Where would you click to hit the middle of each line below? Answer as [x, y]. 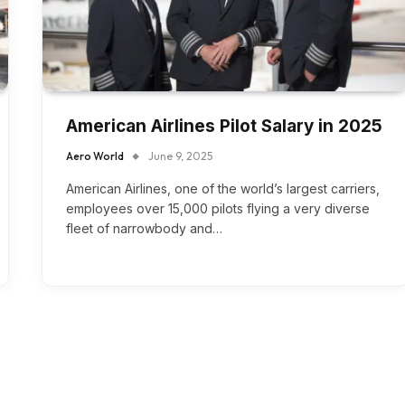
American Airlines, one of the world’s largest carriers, [223, 189]
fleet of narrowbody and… [144, 229]
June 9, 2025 [180, 156]
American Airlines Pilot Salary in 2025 [224, 127]
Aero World [95, 156]
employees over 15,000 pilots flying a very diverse [218, 209]
